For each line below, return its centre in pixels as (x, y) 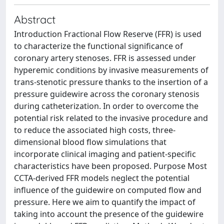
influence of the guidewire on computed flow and (108, 190)
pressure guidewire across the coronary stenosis (107, 94)
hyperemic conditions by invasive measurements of (111, 70)
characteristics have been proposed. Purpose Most (110, 166)
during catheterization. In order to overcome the (106, 106)
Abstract (35, 19)
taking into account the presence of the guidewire (109, 214)
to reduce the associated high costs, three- (95, 130)
